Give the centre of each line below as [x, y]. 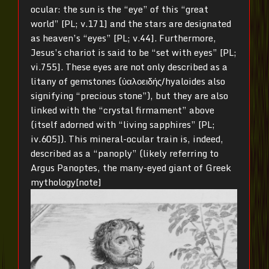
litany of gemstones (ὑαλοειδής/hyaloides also [128, 81]
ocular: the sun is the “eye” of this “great [119, 9]
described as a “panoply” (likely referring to [125, 153]
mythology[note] [66, 182]
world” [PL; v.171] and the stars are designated [131, 24]
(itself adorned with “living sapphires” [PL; [123, 125]
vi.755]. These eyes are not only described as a [129, 67]
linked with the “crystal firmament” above [122, 110]
